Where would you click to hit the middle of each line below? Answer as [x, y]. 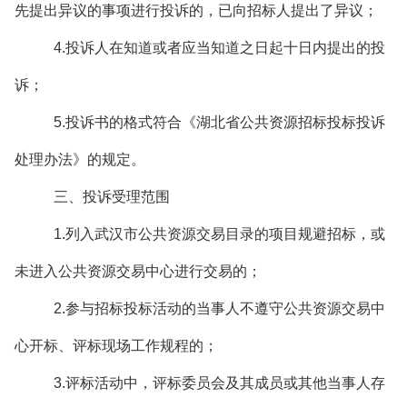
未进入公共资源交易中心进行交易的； [138, 271]
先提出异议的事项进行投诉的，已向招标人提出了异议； [196, 10]
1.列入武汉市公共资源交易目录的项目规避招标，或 [219, 234]
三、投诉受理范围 [112, 197]
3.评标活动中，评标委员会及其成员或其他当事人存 [219, 383]
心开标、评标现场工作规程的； [116, 346]
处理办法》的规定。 [80, 159]
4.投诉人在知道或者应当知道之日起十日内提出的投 [219, 48]
